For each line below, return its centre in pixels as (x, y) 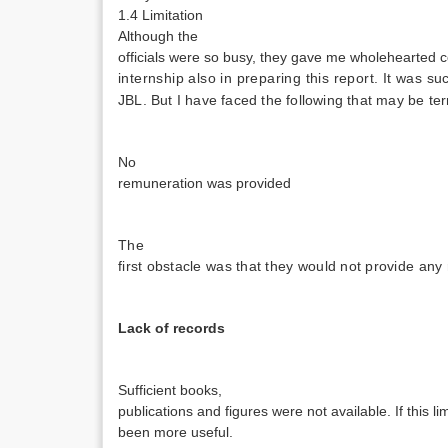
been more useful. (175, 432)
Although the (158, 36)
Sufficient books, (170, 390)
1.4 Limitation (160, 15)
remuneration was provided (204, 183)
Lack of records (171, 328)
